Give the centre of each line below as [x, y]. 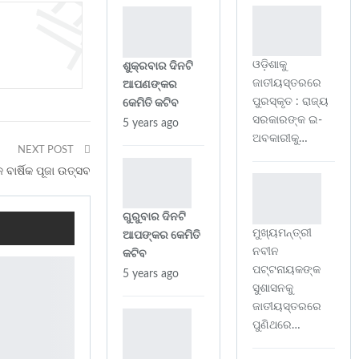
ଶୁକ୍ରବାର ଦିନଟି [158, 66]
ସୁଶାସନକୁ [273, 288]
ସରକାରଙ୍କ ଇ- [287, 121]
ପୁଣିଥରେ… [276, 325]
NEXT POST [47, 151]
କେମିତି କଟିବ [151, 103]
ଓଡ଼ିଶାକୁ [270, 65]
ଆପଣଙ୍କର [150, 85]
